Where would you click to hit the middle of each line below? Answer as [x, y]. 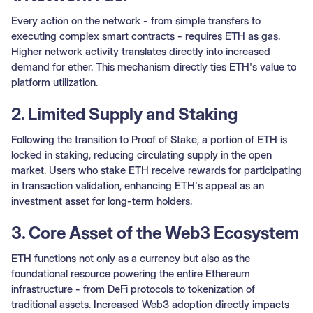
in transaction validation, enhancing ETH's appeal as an [138, 185]
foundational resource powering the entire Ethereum [131, 273]
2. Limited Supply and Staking [124, 114]
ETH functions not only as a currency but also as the [131, 258]
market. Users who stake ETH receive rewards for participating [156, 170]
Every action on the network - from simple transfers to [136, 20]
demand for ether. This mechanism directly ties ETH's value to [154, 66]
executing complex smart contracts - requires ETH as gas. [146, 36]
